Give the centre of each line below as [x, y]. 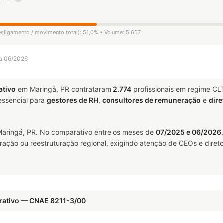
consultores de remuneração [151, 100]
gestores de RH [72, 100]
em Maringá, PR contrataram [64, 89]
